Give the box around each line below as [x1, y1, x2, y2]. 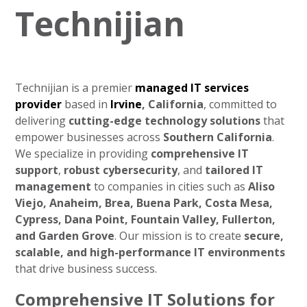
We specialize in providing [15, 146, 151, 161]
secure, [244, 228, 284, 243]
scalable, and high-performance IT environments [15, 245, 286, 260]
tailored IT [205, 162, 264, 177]
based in [62, 97, 111, 112]
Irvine [110, 97, 143, 112]
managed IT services [135, 80, 249, 95]
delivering [15, 113, 69, 128]
